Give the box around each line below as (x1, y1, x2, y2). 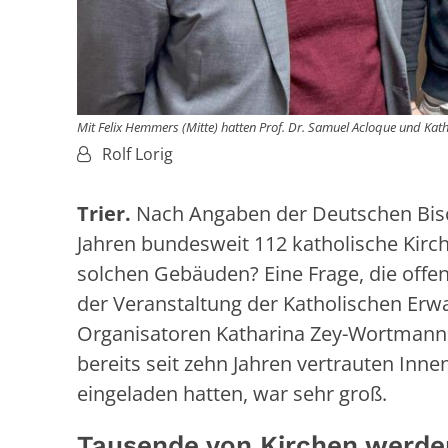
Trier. (77, 200, 131, 228)
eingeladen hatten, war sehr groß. (77, 380, 392, 408)
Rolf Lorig (102, 143, 173, 166)
